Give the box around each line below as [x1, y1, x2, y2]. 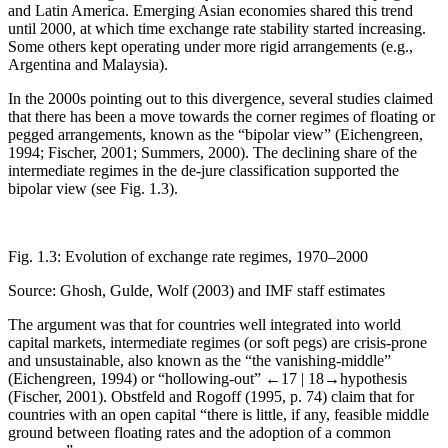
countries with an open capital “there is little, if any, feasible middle [8, 405, 429, 423]
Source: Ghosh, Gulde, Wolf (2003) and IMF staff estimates [8, 281, 385, 299]
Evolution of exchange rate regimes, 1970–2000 [61, 247, 368, 265]
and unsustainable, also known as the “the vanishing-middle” [8, 351, 391, 369]
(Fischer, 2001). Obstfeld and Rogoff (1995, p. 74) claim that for [8, 387, 414, 405]
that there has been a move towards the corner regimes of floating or [8, 107, 435, 125]
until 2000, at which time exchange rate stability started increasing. [8, 19, 426, 37]
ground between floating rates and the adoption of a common [8, 423, 391, 441]
